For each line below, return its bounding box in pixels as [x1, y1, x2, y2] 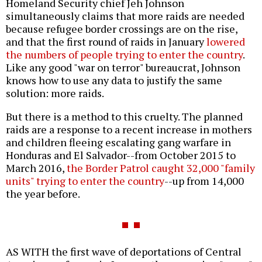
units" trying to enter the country [6, 174, 164, 188]
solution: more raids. [6, 86, 104, 101]
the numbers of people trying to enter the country [6, 47, 243, 62]
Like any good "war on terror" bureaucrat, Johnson [6, 60, 240, 75]
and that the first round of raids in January [6, 35, 206, 49]
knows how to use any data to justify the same [6, 73, 222, 88]
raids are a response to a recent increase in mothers [6, 122, 252, 137]
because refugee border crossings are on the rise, [6, 22, 237, 36]
